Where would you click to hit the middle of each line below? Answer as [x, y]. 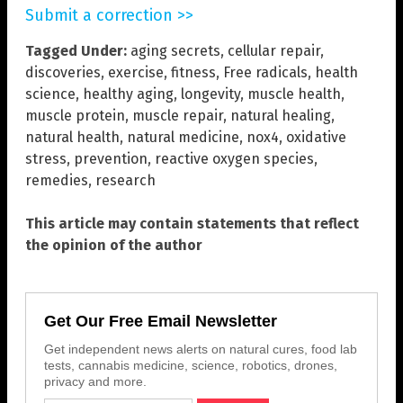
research [125, 180]
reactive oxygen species [234, 158]
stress [46, 158]
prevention [111, 158]
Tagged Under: [76, 50]
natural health [72, 137]
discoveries [63, 72]
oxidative [316, 137]
